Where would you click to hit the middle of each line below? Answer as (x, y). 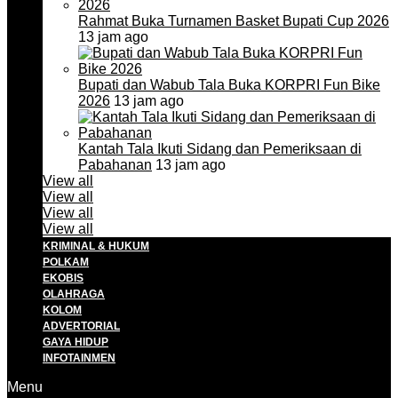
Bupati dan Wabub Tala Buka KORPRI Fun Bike (229, 85)
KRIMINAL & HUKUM (96, 246)
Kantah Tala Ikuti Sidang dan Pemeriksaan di (220, 149)
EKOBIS (63, 278)
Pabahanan (115, 165)
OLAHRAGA (74, 294)
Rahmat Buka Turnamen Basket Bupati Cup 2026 (234, 21)
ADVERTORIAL (81, 326)
